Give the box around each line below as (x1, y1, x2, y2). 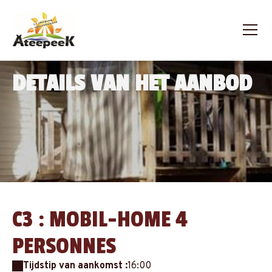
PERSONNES (12, 233, 116, 260)
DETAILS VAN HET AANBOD (12, 70, 252, 97)
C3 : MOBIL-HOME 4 (12, 206, 188, 233)
